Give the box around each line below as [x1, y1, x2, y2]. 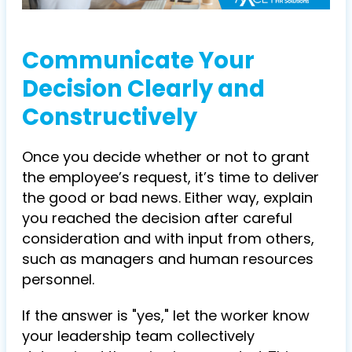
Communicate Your [22, 45, 255, 76]
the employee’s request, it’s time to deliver [22, 167, 319, 187]
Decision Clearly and [22, 73, 265, 104]
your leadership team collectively [22, 326, 255, 346]
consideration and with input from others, [22, 229, 314, 248]
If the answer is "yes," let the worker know [22, 306, 310, 325]
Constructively [22, 101, 197, 133]
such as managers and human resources [22, 249, 313, 269]
